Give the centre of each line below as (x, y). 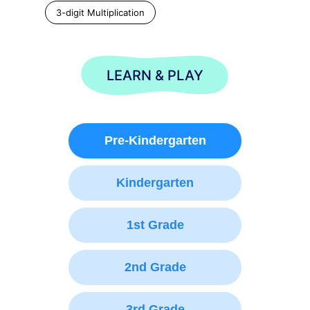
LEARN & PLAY (155, 75)
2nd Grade (155, 267)
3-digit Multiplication (100, 12)
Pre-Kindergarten (155, 140)
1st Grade (155, 225)
